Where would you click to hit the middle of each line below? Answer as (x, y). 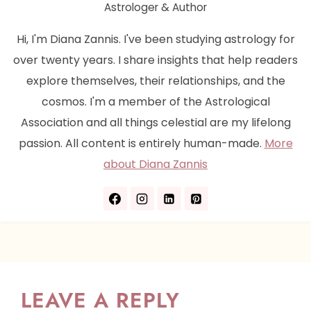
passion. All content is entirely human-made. (141, 144)
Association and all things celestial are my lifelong (155, 123)
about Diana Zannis (155, 165)
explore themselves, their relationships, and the (155, 81)
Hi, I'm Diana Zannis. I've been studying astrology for (155, 40)
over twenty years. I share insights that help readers (155, 60)
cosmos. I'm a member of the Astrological (155, 102)
